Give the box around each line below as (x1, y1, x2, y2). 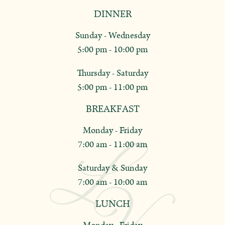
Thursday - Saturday (77, 67, 148, 80)
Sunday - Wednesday (75, 29, 150, 43)
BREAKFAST (85, 103, 140, 115)
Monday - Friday (83, 124, 142, 138)
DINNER (93, 8, 132, 20)
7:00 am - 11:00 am (78, 138, 147, 152)
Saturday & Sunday (78, 162, 147, 175)
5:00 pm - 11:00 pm (77, 81, 148, 94)
